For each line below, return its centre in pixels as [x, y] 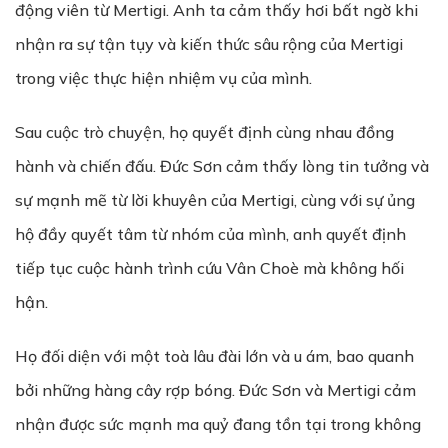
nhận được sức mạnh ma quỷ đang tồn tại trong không [218, 424]
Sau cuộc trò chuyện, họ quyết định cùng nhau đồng [204, 132]
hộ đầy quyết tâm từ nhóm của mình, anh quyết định [210, 234]
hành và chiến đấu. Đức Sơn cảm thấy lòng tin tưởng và [222, 166]
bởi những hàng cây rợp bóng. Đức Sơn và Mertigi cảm [215, 390]
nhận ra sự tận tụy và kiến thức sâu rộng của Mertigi [209, 44]
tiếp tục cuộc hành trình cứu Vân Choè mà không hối [209, 268]
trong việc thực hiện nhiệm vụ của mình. [163, 78]
